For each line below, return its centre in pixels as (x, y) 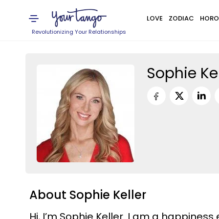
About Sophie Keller (88, 195)
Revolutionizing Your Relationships (79, 32)
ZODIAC (181, 18)
